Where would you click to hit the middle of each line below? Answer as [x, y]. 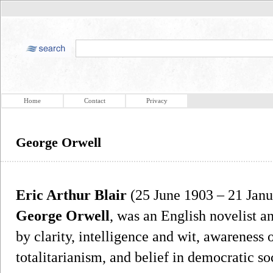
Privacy [157, 101]
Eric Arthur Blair [71, 195]
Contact [94, 101]
